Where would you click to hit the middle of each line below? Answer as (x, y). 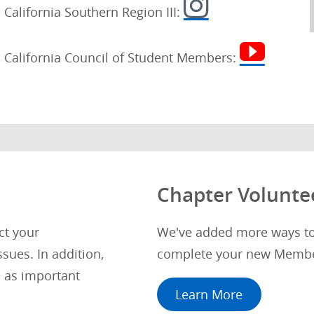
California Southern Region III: (94, 13)
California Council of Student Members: (122, 57)
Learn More (209, 294)
